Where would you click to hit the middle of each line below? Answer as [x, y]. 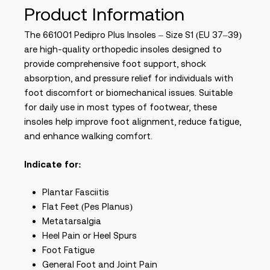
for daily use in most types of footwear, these [121, 107]
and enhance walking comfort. [88, 136]
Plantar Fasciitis [76, 192]
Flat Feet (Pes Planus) [87, 206]
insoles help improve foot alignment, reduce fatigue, [133, 121]
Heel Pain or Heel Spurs [89, 235]
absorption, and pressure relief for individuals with [129, 78]
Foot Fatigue [68, 250]
